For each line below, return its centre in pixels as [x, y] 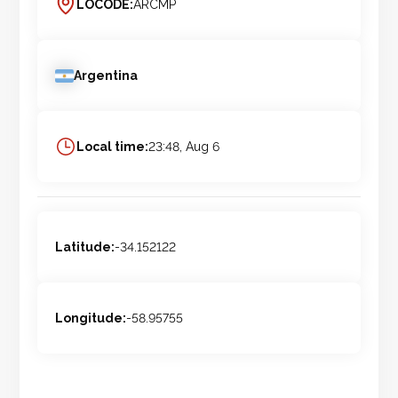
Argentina [106, 76]
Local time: [113, 147]
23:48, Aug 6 [184, 147]
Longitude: [91, 318]
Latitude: [85, 247]
